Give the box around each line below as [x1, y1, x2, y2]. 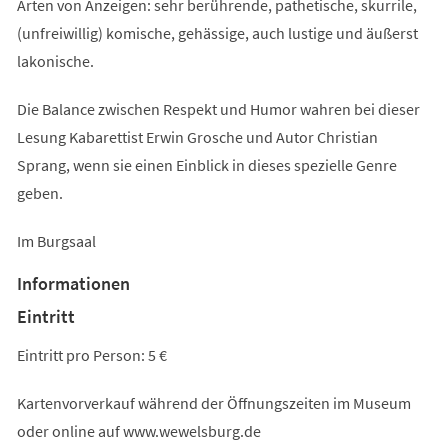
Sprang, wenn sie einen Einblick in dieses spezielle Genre [16, 154, 397, 175]
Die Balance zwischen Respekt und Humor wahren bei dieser [16, 98, 420, 119]
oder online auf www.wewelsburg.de [16, 420, 261, 441]
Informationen [16, 271, 130, 295]
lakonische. [16, 50, 94, 71]
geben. [16, 182, 63, 203]
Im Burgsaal [16, 230, 96, 251]
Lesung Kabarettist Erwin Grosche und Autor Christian [16, 126, 378, 147]
